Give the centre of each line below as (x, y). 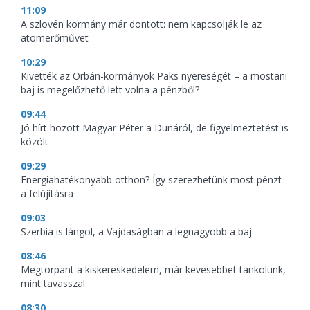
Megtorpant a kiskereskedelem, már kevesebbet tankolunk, (153, 270)
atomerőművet (55, 38)
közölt (35, 142)
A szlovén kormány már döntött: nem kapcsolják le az (141, 24)
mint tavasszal (53, 284)
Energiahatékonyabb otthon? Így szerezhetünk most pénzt (151, 180)
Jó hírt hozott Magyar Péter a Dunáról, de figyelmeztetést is (155, 128)
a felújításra (47, 194)
